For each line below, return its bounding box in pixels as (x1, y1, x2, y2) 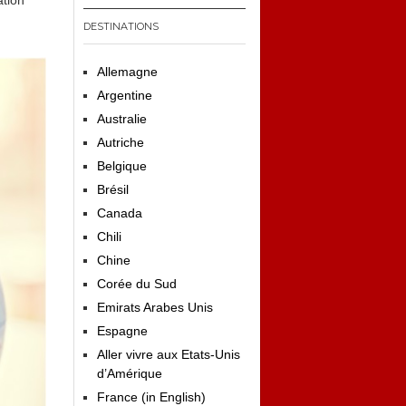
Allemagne (97, 64, 158, 79)
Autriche (97, 135, 144, 150)
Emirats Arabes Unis (97, 300, 213, 314)
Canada (97, 206, 142, 220)
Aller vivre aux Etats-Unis (97, 347, 240, 362)
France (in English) (97, 390, 206, 404)
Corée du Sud (97, 276, 177, 291)
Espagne (97, 324, 148, 338)
